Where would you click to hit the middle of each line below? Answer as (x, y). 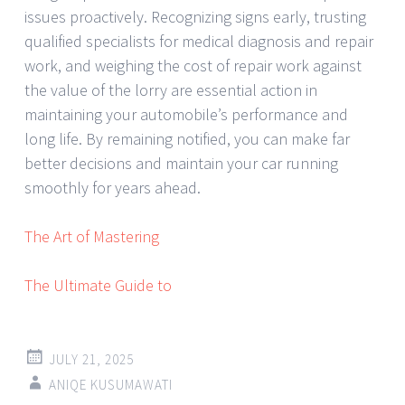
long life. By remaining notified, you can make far (187, 138)
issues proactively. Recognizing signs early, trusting (195, 16)
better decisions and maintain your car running (181, 163)
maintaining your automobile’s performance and (186, 114)
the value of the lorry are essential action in (171, 89)
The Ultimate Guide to (98, 285)
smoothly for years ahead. (113, 187)
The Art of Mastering (92, 236)
